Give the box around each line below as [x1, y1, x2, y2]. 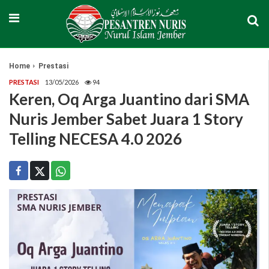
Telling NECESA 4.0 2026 [9, 129, 182, 149]
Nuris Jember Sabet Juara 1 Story [9, 109, 243, 129]
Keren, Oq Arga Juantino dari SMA [9, 89, 249, 109]
